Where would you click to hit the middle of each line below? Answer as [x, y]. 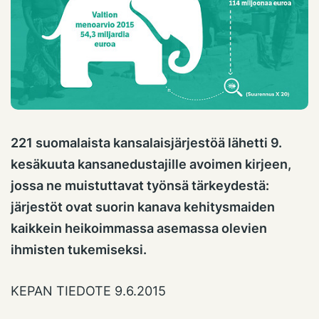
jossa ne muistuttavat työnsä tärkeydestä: [140, 185]
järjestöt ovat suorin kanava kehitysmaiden [143, 206]
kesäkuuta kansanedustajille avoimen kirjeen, [151, 164]
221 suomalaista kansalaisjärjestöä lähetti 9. [146, 142]
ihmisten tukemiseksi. [79, 249]
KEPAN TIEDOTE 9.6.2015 [88, 291]
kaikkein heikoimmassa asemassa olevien [139, 228]
